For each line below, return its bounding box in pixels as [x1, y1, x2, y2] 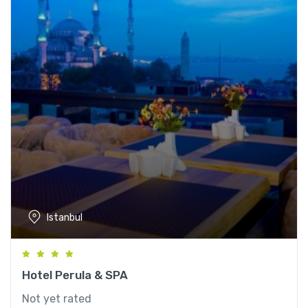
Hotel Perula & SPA [22, 268, 128, 283]
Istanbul [47, 211, 82, 223]
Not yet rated [22, 292, 91, 306]
